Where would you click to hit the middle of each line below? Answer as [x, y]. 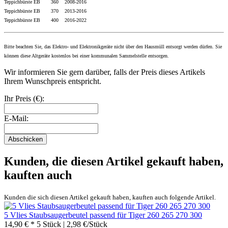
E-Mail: [16, 118]
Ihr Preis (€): [24, 98]
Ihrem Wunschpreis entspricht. [53, 81]
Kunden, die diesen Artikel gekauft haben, [114, 161]
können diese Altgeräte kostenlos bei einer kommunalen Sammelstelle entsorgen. [87, 55]
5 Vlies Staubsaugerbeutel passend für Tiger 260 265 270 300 [103, 215]
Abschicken [25, 139]
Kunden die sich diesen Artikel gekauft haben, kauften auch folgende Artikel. [110, 197]
